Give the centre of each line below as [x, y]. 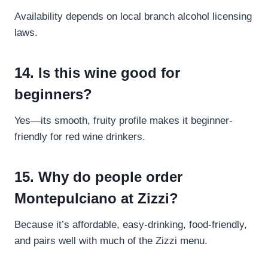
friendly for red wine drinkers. [80, 137]
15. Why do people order [98, 177]
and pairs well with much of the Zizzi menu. [111, 241]
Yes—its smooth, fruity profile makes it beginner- [124, 121]
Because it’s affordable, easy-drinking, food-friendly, [131, 225]
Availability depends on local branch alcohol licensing [133, 17]
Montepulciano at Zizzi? [96, 199]
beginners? [53, 95]
